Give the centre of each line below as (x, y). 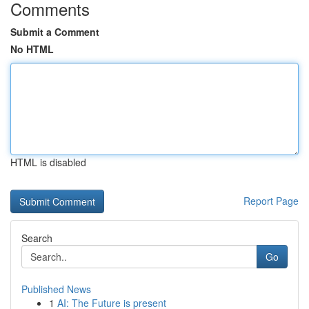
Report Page (271, 201)
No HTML (32, 49)
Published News (56, 289)
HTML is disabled (48, 162)
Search (37, 238)
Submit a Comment (55, 32)
